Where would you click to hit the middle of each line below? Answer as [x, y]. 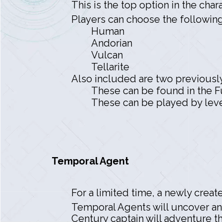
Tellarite [110, 67]
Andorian [112, 43]
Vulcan [107, 55]
